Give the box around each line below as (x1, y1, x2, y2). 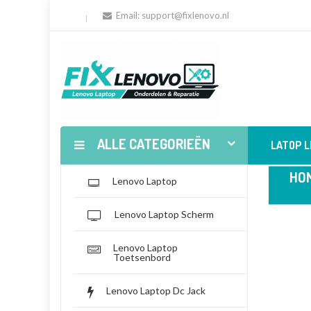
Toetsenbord (112, 251, 171, 263)
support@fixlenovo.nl (141, 10, 229, 21)
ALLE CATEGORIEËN (97, 135, 210, 153)
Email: (113, 10, 142, 21)
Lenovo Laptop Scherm (114, 208, 214, 220)
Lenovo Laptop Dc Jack (106, 284, 205, 296)
